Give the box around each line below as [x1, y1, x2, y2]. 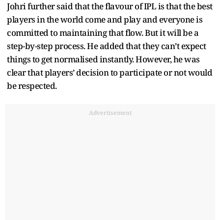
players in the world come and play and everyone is [7, 13, 202, 25]
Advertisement [88, 108, 132, 117]
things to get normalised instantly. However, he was [7, 53, 200, 65]
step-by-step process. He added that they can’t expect [7, 40, 206, 52]
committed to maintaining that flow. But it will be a [7, 27, 198, 38]
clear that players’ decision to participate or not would [7, 66, 212, 78]
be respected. [7, 80, 57, 91]
